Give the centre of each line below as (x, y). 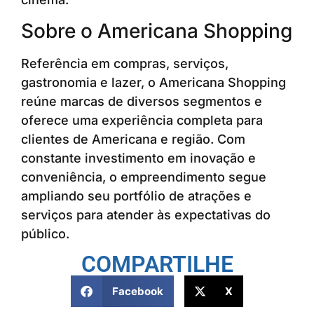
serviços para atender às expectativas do (146, 214)
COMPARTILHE (157, 265)
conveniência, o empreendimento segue (144, 177)
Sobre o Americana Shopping (157, 30)
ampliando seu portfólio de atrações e (136, 196)
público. (45, 233)
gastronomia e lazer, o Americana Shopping (153, 82)
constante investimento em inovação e (138, 158)
